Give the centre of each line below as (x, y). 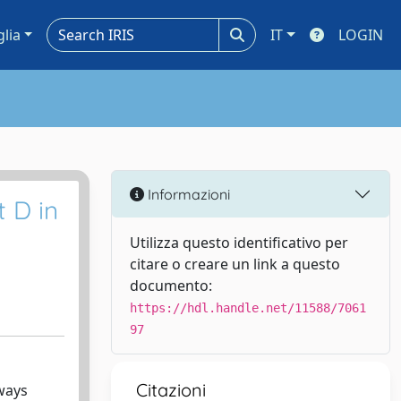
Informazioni (187, 194)
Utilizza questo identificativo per (239, 243)
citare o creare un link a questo (235, 264)
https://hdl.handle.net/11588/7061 (248, 308)
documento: (171, 286)
